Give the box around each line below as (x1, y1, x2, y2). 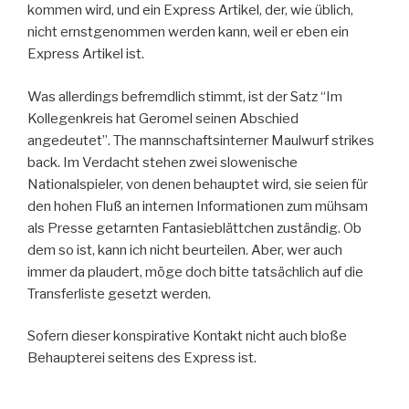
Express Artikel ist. (27, 46, 144, 62)
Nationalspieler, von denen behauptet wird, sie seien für (27, 175, 368, 193)
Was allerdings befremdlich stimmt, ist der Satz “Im (27, 88, 342, 105)
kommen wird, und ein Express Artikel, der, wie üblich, (27, 2, 353, 18)
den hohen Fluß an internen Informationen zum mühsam (27, 197, 368, 215)
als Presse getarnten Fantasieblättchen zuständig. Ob (27, 219, 362, 236)
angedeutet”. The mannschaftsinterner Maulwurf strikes (27, 131, 374, 149)
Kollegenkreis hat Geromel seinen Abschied (27, 110, 299, 127)
